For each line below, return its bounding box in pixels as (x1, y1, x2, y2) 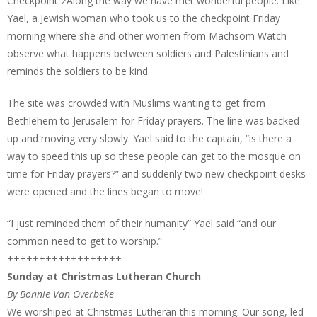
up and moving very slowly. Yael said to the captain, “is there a (7, 132, 292, 145)
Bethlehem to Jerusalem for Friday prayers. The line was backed (7, 114, 299, 127)
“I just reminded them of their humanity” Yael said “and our (7, 217, 276, 230)
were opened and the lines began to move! (7, 185, 203, 198)
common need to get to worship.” (7, 234, 162, 248)
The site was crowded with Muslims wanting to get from (7, 96, 265, 110)
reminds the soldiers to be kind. (7, 64, 150, 78)
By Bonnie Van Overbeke (7, 287, 114, 301)
